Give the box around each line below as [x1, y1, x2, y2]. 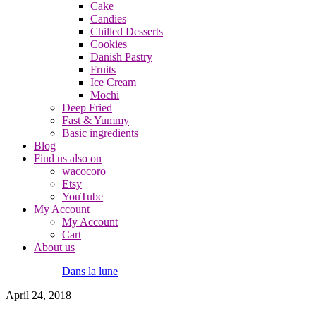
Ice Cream [90, 76, 136, 88]
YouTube [62, 190, 103, 202]
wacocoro [62, 165, 106, 177]
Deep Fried [62, 102, 112, 114]
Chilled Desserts [90, 25, 163, 37]
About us [34, 241, 75, 253]
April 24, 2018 [6, 289, 71, 301]
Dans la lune [62, 265, 118, 277]
